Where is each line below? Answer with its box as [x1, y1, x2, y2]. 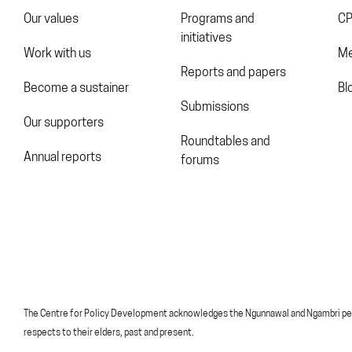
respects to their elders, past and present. [24, 328, 194, 338]
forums [180, 154, 219, 167]
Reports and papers [180, 66, 286, 79]
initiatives [180, 31, 232, 45]
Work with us [24, 47, 91, 60]
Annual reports [24, 151, 101, 164]
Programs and [180, 13, 255, 26]
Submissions [180, 101, 249, 114]
